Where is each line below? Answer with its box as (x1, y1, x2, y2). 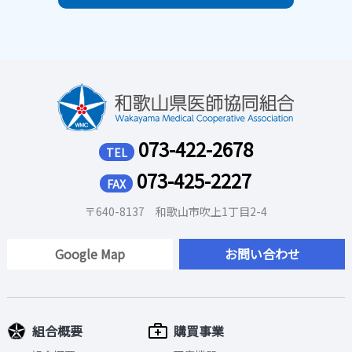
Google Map (54, 244, 125, 263)
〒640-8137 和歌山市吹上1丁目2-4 (84, 203, 267, 219)
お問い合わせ (224, 244, 300, 263)
